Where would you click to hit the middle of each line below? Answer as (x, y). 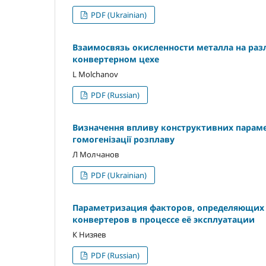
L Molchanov (95, 74)
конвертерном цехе (116, 59)
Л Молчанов (96, 154)
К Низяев (89, 234)
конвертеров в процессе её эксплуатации (164, 219)
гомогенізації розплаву (123, 139)
